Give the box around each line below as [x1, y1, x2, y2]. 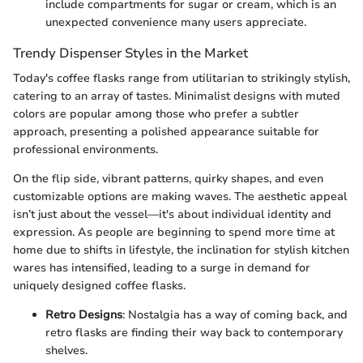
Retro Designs [45, 306, 122, 322]
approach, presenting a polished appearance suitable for [13, 123, 319, 139]
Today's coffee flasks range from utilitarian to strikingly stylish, [13, 70, 350, 86]
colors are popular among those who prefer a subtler [13, 105, 299, 122]
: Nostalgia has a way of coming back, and [122, 306, 348, 322]
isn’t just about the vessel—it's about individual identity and [13, 206, 331, 222]
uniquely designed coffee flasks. [13, 277, 186, 293]
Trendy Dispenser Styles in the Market [13, 43, 248, 62]
